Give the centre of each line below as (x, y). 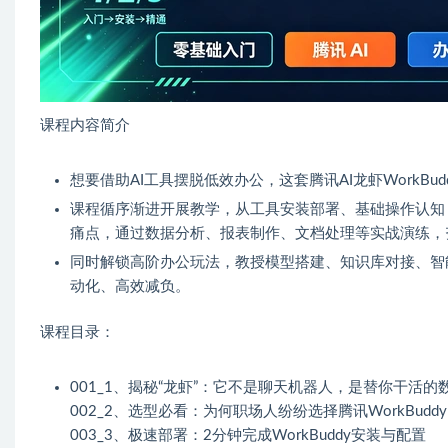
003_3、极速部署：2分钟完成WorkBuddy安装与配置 (248, 435)
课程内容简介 (85, 125)
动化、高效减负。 (130, 286)
